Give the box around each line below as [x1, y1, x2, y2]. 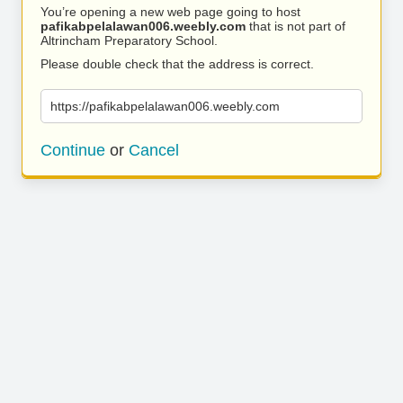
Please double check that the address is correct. [40, 57, 314, 71]
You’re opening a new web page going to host [40, 4, 300, 19]
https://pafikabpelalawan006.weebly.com [50, 99, 280, 113]
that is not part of [246, 19, 345, 33]
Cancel [129, 141, 179, 159]
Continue [40, 141, 105, 159]
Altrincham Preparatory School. [40, 33, 218, 48]
